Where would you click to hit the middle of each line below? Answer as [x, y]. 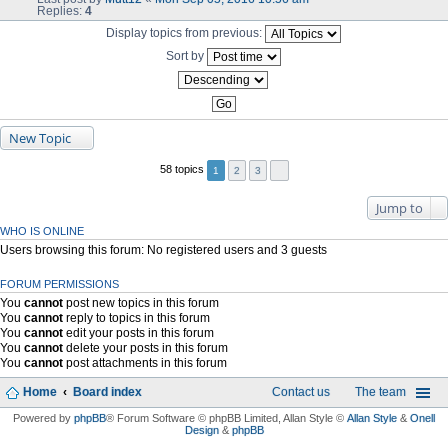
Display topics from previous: [185, 32]
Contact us [301, 391]
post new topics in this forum [141, 302]
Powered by [43, 417]
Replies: [61, 10]
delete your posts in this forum [145, 347]
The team [380, 391]
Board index [107, 391]
